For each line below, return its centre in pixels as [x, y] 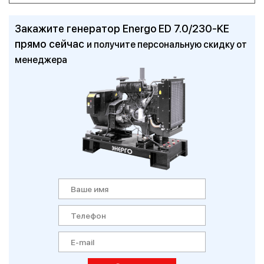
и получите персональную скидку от [167, 44]
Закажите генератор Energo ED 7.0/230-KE [122, 29]
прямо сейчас [51, 44]
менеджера [41, 60]
